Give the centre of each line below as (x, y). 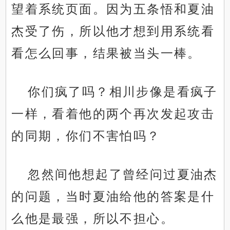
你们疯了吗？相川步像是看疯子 (123, 92)
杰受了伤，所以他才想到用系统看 (113, 31)
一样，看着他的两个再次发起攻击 (113, 114)
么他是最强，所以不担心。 (93, 219)
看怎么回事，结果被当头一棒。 (106, 53)
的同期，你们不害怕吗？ (86, 136)
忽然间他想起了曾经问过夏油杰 (123, 175)
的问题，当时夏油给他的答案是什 (113, 197)
